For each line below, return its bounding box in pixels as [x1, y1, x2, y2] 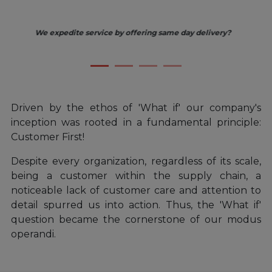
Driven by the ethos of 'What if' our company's [11, 102, 261, 114]
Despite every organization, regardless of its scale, [11, 155, 261, 168]
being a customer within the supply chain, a [11, 170, 261, 182]
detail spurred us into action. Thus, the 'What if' [11, 199, 261, 211]
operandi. [11, 228, 56, 240]
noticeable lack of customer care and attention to [11, 185, 261, 197]
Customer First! [11, 131, 84, 143]
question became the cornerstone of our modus [11, 214, 261, 226]
